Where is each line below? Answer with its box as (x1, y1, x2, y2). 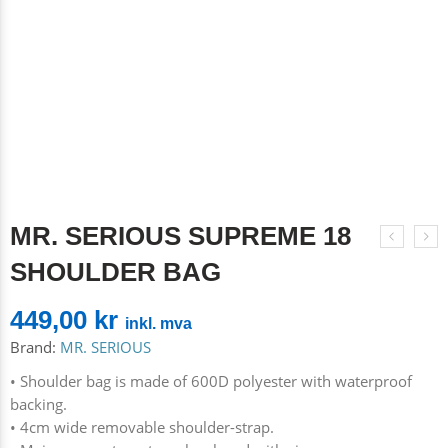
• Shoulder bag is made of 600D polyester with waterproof (10, 372, 412, 391)
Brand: (10, 338, 56, 357)
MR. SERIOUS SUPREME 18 (10, 221, 351, 251)
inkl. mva (125, 315, 192, 332)
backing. (10, 395, 67, 414)
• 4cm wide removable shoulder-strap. (10, 418, 274, 437)
